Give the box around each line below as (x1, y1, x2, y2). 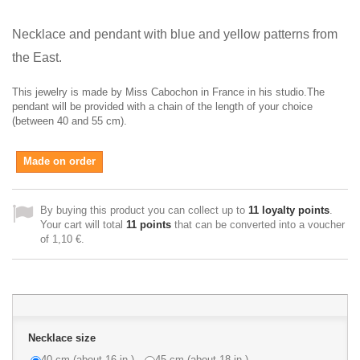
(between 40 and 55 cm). (12, 115, 127, 127)
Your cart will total (40, 219, 126, 231)
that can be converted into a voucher (171, 219, 345, 231)
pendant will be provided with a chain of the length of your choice (12, 100, 313, 112)
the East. (12, 50, 62, 64)
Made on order (23, 155, 96, 167)
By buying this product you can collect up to (40, 204, 248, 216)
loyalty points (259, 204, 329, 216)
